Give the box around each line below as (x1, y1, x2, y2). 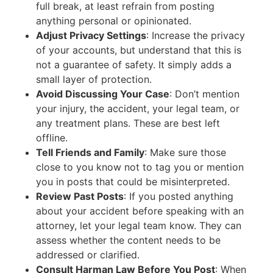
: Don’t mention (169, 87, 240, 100)
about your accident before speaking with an (36, 204, 244, 217)
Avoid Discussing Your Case (36, 87, 170, 100)
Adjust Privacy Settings (36, 29, 147, 41)
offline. (36, 131, 68, 144)
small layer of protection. (36, 73, 152, 85)
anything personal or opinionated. (36, 14, 192, 27)
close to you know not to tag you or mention (36, 160, 244, 173)
